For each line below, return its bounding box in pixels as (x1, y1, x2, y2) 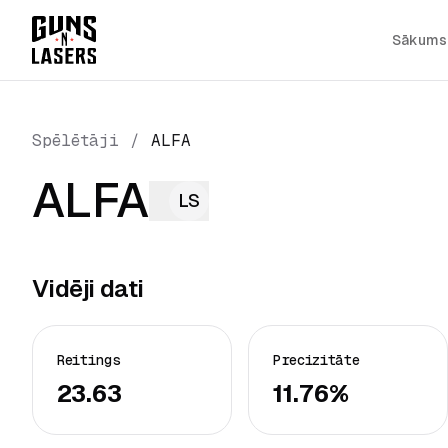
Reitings (57, 352, 121, 368)
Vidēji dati (32, 275, 144, 302)
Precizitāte (273, 352, 360, 368)
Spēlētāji (32, 131, 119, 150)
